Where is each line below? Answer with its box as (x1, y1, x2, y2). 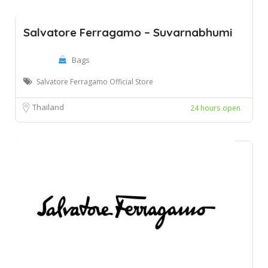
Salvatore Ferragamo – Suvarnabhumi (23, 25, 232, 39)
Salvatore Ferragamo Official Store (36, 77, 153, 87)
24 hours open (190, 103, 240, 113)
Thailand (32, 102, 64, 112)
